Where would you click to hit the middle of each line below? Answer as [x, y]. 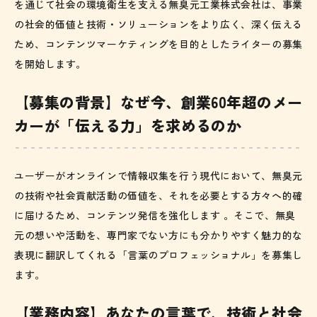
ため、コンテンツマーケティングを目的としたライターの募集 [158, 44]
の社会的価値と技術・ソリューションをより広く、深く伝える [158, 24]
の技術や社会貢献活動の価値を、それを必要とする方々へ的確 [158, 196]
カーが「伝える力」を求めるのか [128, 126]
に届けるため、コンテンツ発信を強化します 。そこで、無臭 [155, 215]
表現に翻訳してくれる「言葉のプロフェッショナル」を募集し [158, 255]
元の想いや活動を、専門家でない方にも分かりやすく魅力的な [158, 235]
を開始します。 [50, 64]
